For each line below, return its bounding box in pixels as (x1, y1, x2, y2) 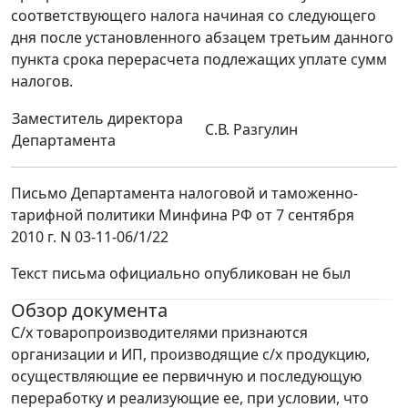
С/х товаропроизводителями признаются (11, 322, 308, 343)
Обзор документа (11, 298, 168, 323)
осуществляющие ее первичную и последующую (11, 366, 362, 387)
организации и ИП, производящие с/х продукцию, (11, 344, 370, 365)
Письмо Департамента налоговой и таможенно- (11, 183, 358, 204)
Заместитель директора (12, 108, 183, 129)
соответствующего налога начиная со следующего (11, 5, 376, 26)
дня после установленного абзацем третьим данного (11, 27, 393, 48)
